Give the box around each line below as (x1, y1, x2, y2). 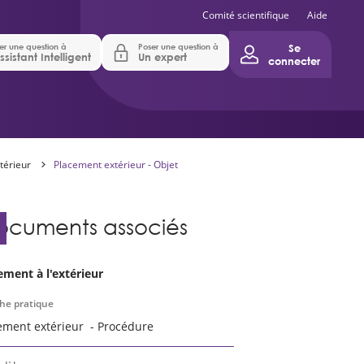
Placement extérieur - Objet (54, 158, 180, 171)
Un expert (138, 50, 188, 63)
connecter (268, 54, 321, 67)
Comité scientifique (202, 8, 289, 22)
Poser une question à (138, 41, 219, 51)
